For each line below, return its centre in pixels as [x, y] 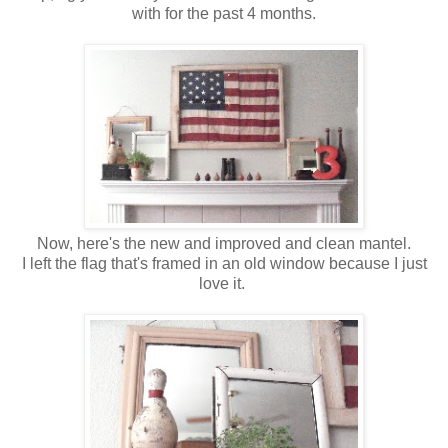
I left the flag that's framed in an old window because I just [224, 263]
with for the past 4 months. [224, 13]
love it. [224, 283]
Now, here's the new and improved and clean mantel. [224, 243]
